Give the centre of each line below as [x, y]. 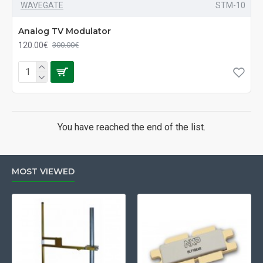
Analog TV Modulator [65, 31]
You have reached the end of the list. [131, 127]
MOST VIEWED [43, 171]
